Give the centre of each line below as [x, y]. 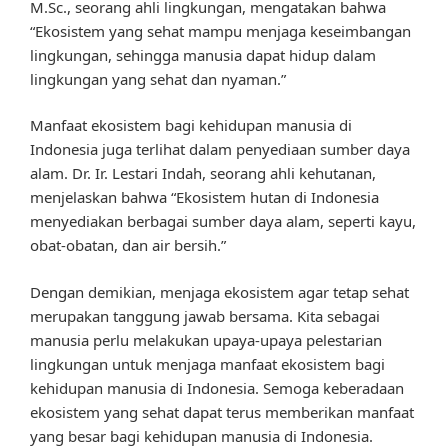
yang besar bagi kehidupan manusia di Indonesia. [201, 435]
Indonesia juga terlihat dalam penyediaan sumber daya [220, 149]
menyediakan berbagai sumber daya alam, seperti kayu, [223, 221]
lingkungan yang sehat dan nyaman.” [158, 78]
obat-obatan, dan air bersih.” [128, 245]
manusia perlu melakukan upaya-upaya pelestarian [206, 339]
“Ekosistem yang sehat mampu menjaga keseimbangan [220, 30]
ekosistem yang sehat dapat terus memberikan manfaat [222, 411]
